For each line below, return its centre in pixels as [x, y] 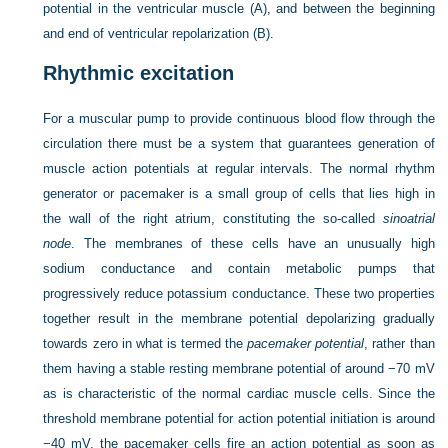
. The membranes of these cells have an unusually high [253, 243]
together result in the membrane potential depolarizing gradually [239, 318]
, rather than [399, 343]
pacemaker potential [306, 343]
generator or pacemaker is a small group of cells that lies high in [239, 193]
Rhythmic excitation [139, 73]
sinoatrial [408, 218]
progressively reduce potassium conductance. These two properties [239, 293]
